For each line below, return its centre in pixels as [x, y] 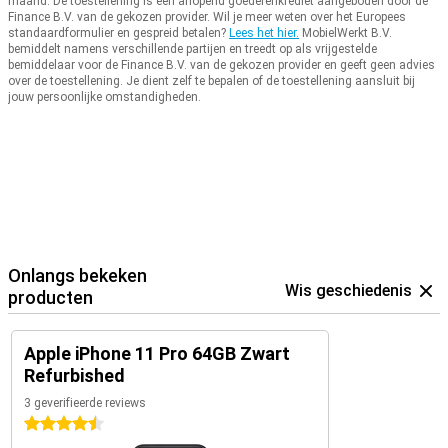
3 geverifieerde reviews [85, 403]
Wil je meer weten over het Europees [309, 17]
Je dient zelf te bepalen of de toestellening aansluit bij [270, 81]
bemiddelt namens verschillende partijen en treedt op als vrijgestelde [192, 49]
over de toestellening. [65, 81]
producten [50, 298]
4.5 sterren [59, 424]
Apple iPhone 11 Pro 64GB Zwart [157, 354]
